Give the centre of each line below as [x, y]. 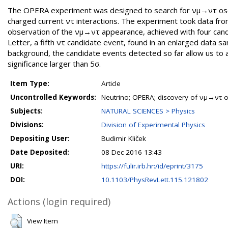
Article [111, 83]
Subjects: [26, 111]
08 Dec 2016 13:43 [132, 152]
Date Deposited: [40, 152]
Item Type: [30, 83]
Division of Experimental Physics [153, 125]
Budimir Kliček [124, 138]
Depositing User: [40, 138]
